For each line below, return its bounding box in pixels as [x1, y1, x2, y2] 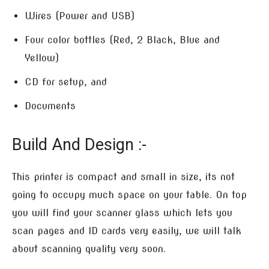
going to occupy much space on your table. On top [12, 189, 247, 201]
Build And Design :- [12, 135, 147, 154]
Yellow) [25, 52, 59, 64]
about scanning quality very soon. [12, 243, 166, 255]
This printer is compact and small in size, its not [12, 171, 235, 183]
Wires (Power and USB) [25, 10, 134, 22]
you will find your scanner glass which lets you [12, 207, 232, 219]
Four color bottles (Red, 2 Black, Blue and [25, 34, 220, 46]
